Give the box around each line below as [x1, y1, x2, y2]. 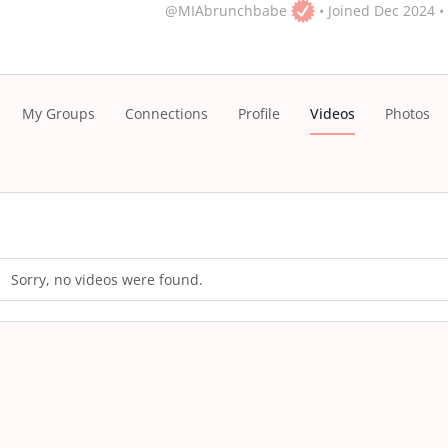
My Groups [22, 104, 95, 123]
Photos [385, 104, 430, 123]
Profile [238, 104, 280, 123]
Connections [125, 104, 208, 123]
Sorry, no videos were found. [11, 270, 203, 289]
